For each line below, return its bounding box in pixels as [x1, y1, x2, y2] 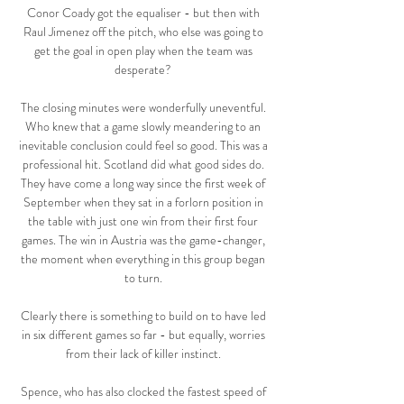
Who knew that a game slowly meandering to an [25, 117, 261, 136]
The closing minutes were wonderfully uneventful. [20, 98, 266, 117]
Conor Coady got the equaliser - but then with [26, 4, 260, 23]
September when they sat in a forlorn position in [23, 193, 263, 212]
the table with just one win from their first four [28, 212, 258, 231]
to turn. [124, 269, 165, 288]
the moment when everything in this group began [21, 250, 265, 269]
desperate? [115, 60, 174, 79]
